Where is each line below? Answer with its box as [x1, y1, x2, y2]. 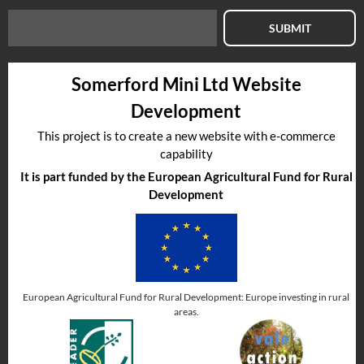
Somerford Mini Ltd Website [71, 72, 301, 95]
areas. [173, 305, 199, 318]
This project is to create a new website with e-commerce [37, 128, 336, 143]
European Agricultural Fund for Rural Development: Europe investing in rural [23, 290, 349, 303]
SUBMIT [268, 20, 311, 35]
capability [159, 145, 213, 161]
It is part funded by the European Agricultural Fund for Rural [19, 168, 353, 184]
